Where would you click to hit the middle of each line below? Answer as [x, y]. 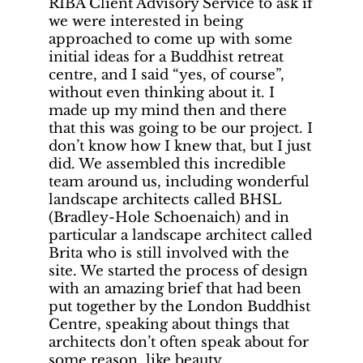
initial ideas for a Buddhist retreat [166, 58]
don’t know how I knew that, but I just [180, 147]
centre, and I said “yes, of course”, [167, 75]
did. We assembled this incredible [167, 164]
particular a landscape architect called [180, 236]
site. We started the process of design [178, 271]
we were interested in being [146, 22]
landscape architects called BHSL [164, 200]
